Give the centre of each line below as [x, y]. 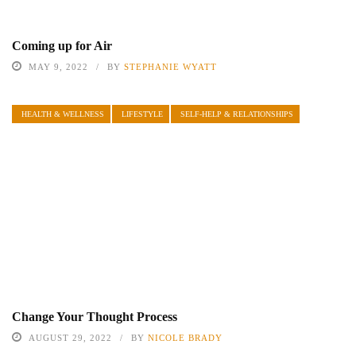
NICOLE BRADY [185, 338]
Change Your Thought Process [95, 317]
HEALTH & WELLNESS [63, 114]
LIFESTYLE [142, 114]
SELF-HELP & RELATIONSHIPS [237, 114]
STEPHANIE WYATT [170, 66]
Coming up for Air [62, 45]
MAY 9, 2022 [58, 66]
